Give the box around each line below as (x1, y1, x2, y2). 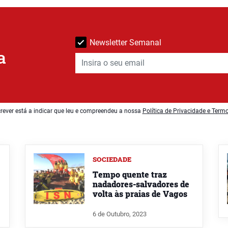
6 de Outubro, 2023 (93, 210, 147, 218)
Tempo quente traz (93, 168, 167, 180)
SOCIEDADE (93, 155, 131, 163)
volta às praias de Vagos (93, 188, 187, 199)
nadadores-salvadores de (93, 178, 189, 189)
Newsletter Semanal (90, 37, 161, 47)
